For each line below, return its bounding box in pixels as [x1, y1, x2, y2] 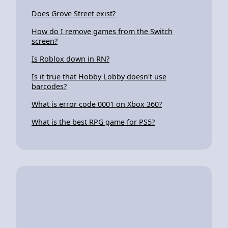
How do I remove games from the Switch [32, 26, 173, 36]
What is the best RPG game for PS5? [32, 117, 155, 127]
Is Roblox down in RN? [32, 53, 109, 64]
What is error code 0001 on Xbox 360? [32, 99, 162, 109]
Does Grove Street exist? [32, 8, 116, 18]
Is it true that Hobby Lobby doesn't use [32, 71, 166, 81]
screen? [32, 36, 58, 46]
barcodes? [32, 81, 67, 91]
